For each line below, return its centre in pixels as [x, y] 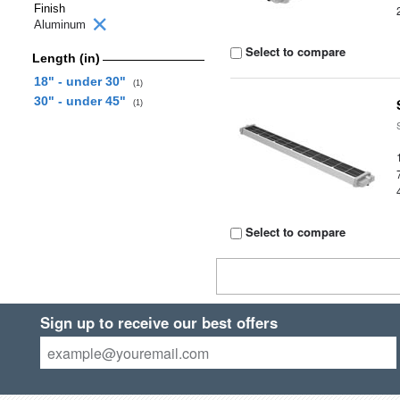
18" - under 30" [83, 81]
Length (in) [66, 58]
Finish [50, 8]
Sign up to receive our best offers [158, 322]
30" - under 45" [83, 101]
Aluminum [62, 25]
